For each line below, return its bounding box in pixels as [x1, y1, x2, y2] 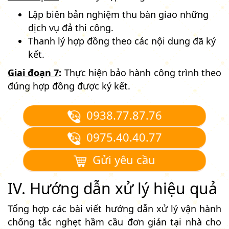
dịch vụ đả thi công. [28, 21, 113, 34]
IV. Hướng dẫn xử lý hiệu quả [8, 177, 217, 199]
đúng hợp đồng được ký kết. [8, 79, 130, 92]
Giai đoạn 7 [8, 66, 59, 79]
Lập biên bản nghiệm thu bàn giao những [28, 8, 209, 20]
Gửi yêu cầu [87, 152, 154, 167]
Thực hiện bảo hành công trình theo [61, 66, 222, 79]
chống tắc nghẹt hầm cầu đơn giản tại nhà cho [8, 215, 221, 228]
